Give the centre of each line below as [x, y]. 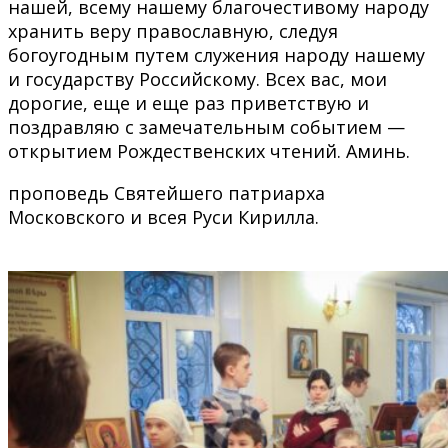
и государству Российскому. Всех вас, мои [197, 78]
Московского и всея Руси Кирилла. [163, 216]
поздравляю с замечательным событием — [206, 126]
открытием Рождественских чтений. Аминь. [209, 150]
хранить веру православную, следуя [173, 30]
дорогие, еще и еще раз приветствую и [188, 102]
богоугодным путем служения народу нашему [216, 54]
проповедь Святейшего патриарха [166, 192]
